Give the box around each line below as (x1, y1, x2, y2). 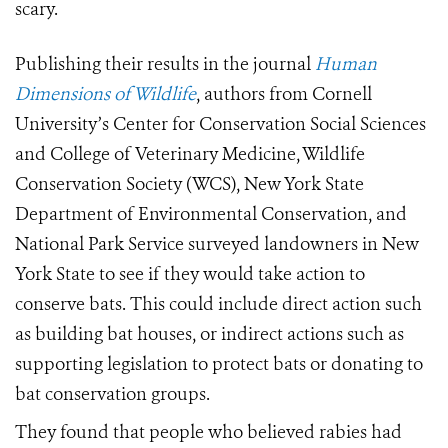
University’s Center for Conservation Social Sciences (15, 112, 426, 137)
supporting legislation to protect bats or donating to (15, 352, 423, 377)
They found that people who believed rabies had (15, 420, 402, 445)
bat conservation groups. (15, 382, 210, 407)
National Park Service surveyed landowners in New (15, 232, 419, 257)
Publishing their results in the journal (15, 52, 315, 77)
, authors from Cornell (196, 82, 372, 107)
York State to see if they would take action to (15, 262, 365, 287)
